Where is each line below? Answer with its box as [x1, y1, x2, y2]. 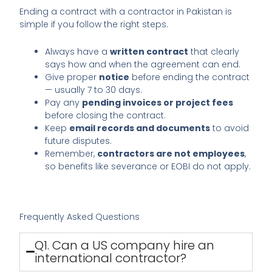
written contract [110, 46, 189, 58]
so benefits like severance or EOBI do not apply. [45, 160, 251, 173]
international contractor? [34, 249, 186, 267]
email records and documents [69, 122, 211, 135]
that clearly [188, 46, 240, 58]
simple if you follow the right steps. [19, 18, 169, 30]
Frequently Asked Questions [19, 211, 140, 223]
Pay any [45, 97, 83, 109]
